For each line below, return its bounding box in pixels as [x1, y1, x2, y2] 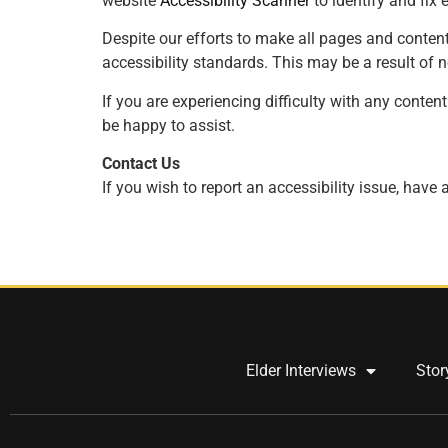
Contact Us [102, 154, 180, 174]
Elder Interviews [245, 360, 356, 380]
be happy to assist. [102, 115, 235, 135]
